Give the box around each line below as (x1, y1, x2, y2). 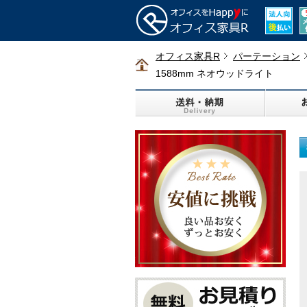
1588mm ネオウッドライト (156, 68, 273, 79)
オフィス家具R (156, 51, 220, 62)
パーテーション (233, 51, 300, 62)
